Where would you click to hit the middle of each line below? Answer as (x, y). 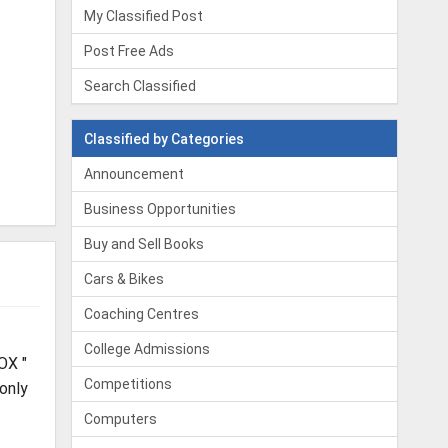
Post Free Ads (129, 51)
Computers (121, 419)
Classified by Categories (164, 139)
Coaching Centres (142, 314)
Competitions (128, 384)
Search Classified (140, 86)
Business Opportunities (160, 209)
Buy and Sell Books (144, 244)
